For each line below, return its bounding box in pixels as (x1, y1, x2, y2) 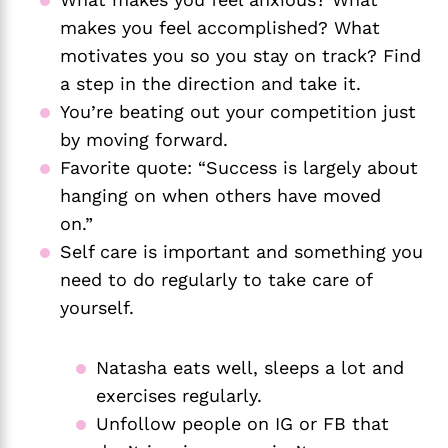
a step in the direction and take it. (60, 72, 367, 94)
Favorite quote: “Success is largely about (60, 156, 418, 178)
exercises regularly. (96, 384, 268, 406)
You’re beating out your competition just (60, 100, 416, 122)
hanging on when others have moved (60, 184, 381, 206)
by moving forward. (60, 128, 234, 150)
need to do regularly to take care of (60, 268, 372, 290)
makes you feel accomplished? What (60, 16, 380, 38)
